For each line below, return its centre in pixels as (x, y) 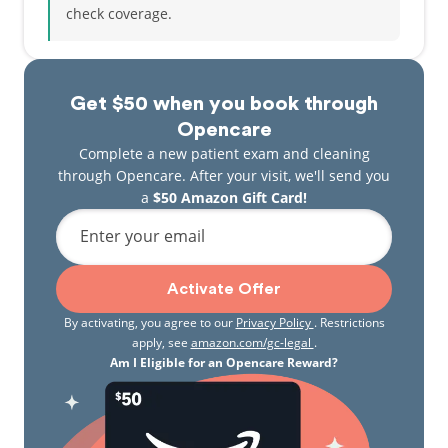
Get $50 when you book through (224, 104)
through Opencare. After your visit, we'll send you (224, 175)
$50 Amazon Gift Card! (230, 197)
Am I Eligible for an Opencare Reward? (224, 362)
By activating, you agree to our (149, 322)
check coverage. (119, 13)
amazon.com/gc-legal (252, 342)
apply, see (161, 342)
